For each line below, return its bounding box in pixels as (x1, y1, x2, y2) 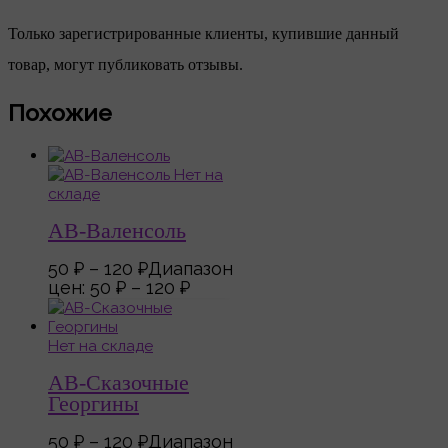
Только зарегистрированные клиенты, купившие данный (8, 25, 399, 43)
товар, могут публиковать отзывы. (8, 56, 243, 74)
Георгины (48, 392, 139, 417)
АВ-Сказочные (48, 371, 189, 396)
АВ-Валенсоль (48, 218, 186, 243)
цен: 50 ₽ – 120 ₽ (48, 276, 190, 298)
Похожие (8, 99, 112, 127)
